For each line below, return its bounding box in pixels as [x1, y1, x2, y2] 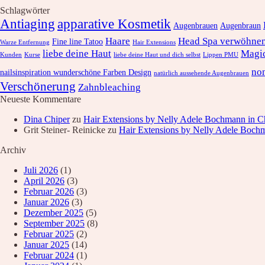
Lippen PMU [203, 51, 238, 58]
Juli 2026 [24, 164, 58, 175]
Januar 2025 [24, 239, 69, 250]
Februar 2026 [24, 186, 74, 196]
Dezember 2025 [24, 207, 83, 218]
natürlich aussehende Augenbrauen [154, 69, 249, 76]
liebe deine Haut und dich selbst [114, 51, 201, 58]
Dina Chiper [24, 114, 70, 124]
